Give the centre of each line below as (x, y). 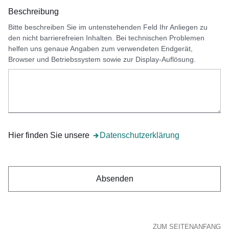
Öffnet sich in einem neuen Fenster (155, 135)
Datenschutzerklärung (140, 135)
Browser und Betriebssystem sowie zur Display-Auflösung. (102, 59)
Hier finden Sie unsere (50, 135)
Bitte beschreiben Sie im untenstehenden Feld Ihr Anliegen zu (108, 27)
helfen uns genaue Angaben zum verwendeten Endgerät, (100, 49)
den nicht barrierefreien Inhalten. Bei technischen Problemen (106, 38)
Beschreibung (33, 12)
